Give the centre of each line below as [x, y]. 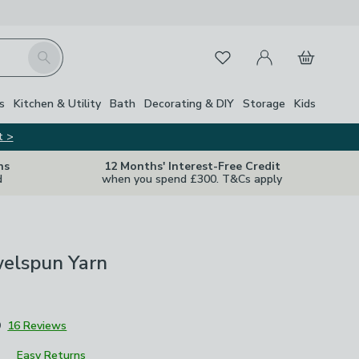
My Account [279, 48]
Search [46, 50]
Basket [307, 48]
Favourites [232, 54]
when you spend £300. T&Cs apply [192, 179]
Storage [264, 103]
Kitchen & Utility [57, 103]
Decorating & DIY [189, 103]
